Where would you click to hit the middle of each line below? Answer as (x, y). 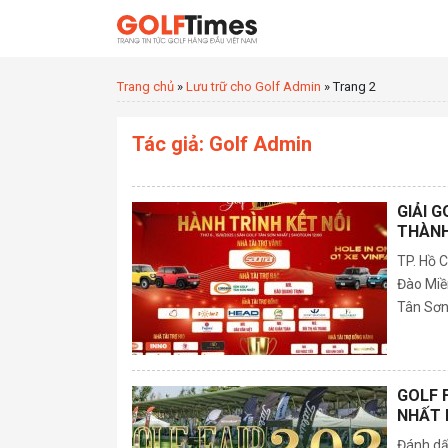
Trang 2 (354, 87)
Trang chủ (145, 87)
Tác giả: (170, 144)
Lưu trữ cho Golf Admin (253, 87)
